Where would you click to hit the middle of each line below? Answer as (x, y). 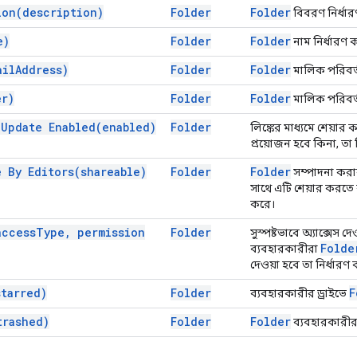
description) (63, 12)
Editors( (54, 171)
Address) (42, 69)
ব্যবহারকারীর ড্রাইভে (300, 293)
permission (108, 232)
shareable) (114, 171)
